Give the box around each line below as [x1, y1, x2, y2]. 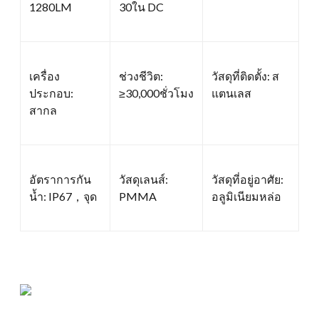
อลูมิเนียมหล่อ [211, 189, 281, 203]
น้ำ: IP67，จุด [29, 189, 97, 203]
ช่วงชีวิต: [119, 68, 163, 83]
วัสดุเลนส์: [119, 172, 168, 186]
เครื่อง [29, 68, 60, 83]
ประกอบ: [29, 85, 73, 100]
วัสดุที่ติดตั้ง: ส [211, 68, 279, 83]
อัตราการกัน [29, 172, 91, 186]
